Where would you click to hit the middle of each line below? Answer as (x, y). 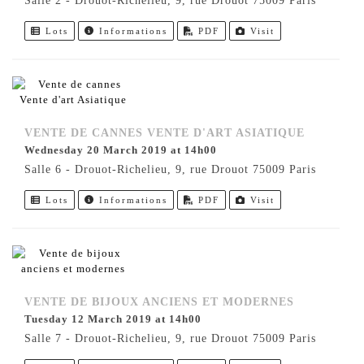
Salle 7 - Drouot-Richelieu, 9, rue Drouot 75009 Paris (170, 339)
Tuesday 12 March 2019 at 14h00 (117, 319)
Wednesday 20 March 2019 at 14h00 (126, 150)
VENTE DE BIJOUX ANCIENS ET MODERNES (159, 302)
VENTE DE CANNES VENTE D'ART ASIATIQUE (165, 133)
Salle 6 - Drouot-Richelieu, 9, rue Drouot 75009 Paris (170, 170)
